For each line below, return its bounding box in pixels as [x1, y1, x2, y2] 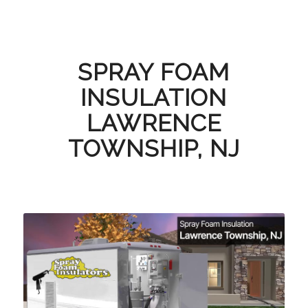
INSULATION [80, 84, 228, 111]
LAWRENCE [86, 109, 221, 137]
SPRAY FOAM [78, 58, 230, 86]
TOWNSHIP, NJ [67, 135, 240, 162]
